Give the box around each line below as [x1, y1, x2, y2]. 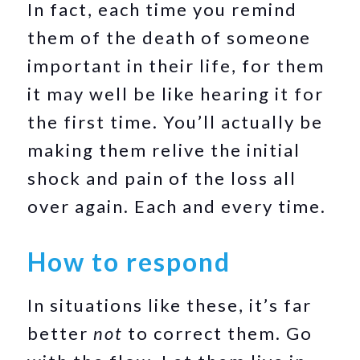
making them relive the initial [27, 139, 301, 161]
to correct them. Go [123, 322, 313, 344]
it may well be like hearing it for [27, 83, 325, 104]
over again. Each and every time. [27, 195, 327, 217]
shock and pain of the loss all [27, 167, 297, 189]
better [27, 322, 94, 344]
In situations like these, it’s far [27, 294, 313, 316]
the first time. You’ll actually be [27, 111, 324, 133]
